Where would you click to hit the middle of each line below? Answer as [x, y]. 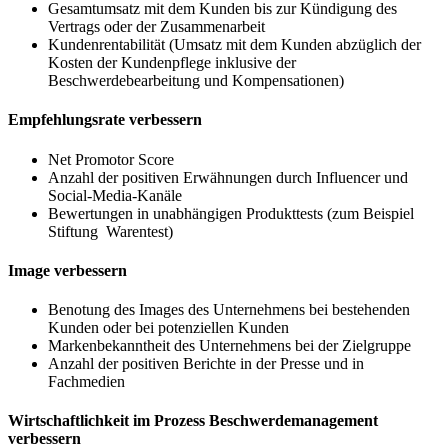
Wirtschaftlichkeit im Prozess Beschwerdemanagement [193, 421]
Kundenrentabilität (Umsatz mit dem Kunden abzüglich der [234, 45]
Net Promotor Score [111, 159]
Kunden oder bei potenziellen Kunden [168, 328]
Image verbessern [67, 270]
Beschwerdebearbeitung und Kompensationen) [196, 81]
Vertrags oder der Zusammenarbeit [156, 27]
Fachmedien [86, 382]
